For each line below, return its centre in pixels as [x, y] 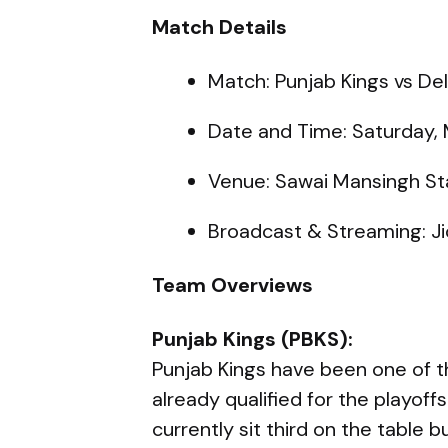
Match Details [219, 26]
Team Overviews [232, 284]
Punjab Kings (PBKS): [252, 338]
